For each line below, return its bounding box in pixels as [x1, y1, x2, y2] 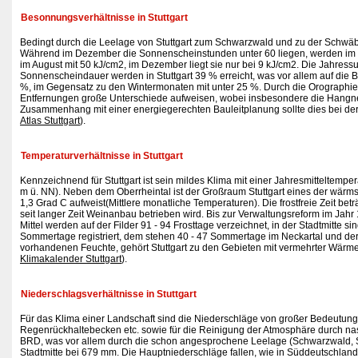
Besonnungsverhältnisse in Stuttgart [21, 12, 188, 23]
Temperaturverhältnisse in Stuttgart [21, 150, 183, 161]
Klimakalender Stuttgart [20, 253, 121, 265]
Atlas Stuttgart [20, 115, 80, 126]
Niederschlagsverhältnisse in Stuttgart [21, 288, 197, 300]
